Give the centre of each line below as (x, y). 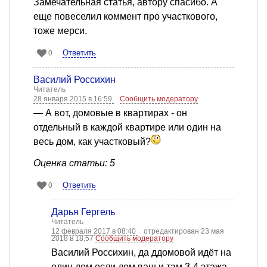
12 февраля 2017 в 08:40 (94, 232)
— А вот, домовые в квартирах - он (110, 113)
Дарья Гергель (83, 212)
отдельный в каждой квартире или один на (127, 128)
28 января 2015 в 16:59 (74, 99)
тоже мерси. (60, 31)
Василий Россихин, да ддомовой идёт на (141, 253)
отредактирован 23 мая (184, 232)
